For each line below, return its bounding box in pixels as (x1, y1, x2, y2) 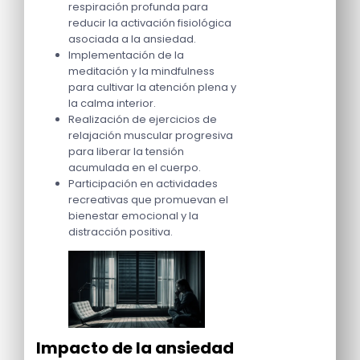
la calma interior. (68, 96, 156, 112)
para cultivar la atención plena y (68, 80, 236, 96)
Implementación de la (68, 47, 184, 63)
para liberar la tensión (68, 144, 184, 160)
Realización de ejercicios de (68, 112, 217, 128)
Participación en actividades (68, 176, 218, 192)
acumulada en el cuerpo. (68, 160, 201, 176)
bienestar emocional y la (68, 208, 198, 224)
